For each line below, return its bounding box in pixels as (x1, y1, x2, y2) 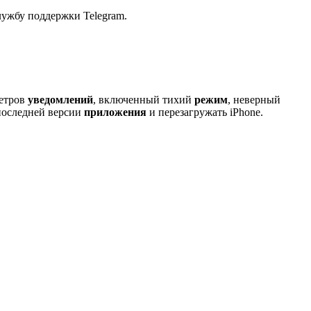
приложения (84, 106, 146, 118)
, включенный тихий (93, 93, 194, 106)
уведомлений (28, 93, 93, 106)
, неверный (228, 93, 280, 106)
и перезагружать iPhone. (146, 106, 263, 118)
